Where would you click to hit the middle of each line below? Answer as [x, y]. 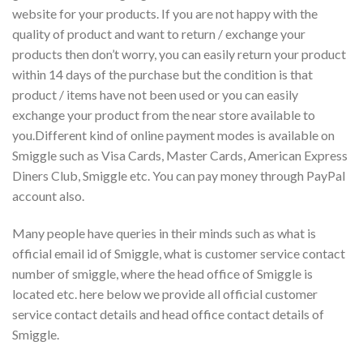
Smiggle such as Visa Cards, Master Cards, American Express [180, 156]
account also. [48, 196]
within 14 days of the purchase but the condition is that [162, 75]
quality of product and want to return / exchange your [159, 34]
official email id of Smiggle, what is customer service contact [179, 254]
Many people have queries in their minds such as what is [164, 233]
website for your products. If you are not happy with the [165, 14]
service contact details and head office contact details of [168, 314]
